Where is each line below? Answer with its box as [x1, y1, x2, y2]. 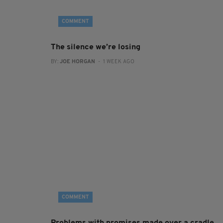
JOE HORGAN [60, 59, 95, 65]
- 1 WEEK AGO [95, 59, 134, 65]
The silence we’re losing [51, 43, 140, 51]
